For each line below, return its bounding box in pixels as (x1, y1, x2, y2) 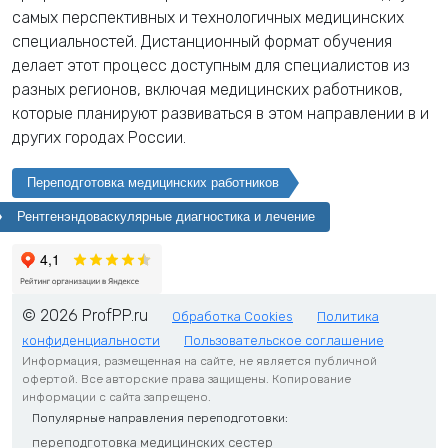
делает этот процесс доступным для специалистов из (12, 55, 410, 75)
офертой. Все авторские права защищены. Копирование (22, 371, 351, 386)
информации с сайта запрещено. (22, 389, 211, 404)
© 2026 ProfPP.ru (22, 305, 152, 325)
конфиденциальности (22, 332, 160, 348)
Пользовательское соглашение (184, 332, 384, 348)
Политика (317, 308, 379, 324)
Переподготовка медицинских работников (27, 174, 279, 190)
